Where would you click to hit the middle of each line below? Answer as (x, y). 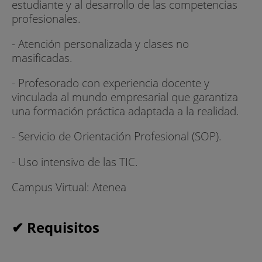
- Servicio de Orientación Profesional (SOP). (117, 136)
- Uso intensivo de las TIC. (75, 161)
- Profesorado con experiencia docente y (111, 83)
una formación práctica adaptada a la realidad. (125, 111)
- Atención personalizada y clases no (100, 43)
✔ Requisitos (56, 227)
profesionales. (46, 18)
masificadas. (42, 57)
